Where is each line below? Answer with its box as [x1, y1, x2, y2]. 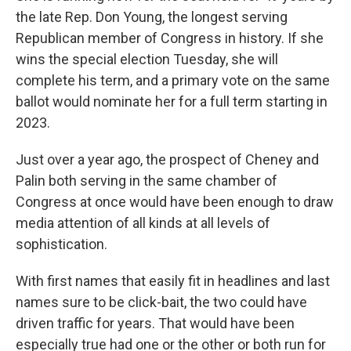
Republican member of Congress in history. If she [16, 30, 324, 46]
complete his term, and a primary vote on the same [16, 72, 330, 89]
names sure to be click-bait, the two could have [16, 294, 307, 310]
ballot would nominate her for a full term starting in [16, 93, 327, 110]
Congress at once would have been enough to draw [16, 194, 334, 210]
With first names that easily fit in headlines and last [16, 273, 330, 289]
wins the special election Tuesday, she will [16, 51, 278, 67]
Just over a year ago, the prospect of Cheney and [16, 151, 319, 168]
